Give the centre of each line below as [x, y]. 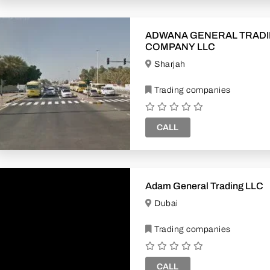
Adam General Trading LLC [204, 186]
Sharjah [170, 64]
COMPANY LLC [180, 46]
